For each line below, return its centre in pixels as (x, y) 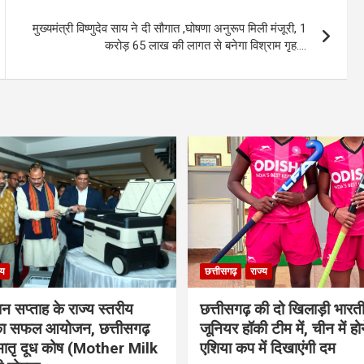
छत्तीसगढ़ (221, 271)
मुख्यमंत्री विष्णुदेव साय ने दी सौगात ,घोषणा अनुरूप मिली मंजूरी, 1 (170, 29)
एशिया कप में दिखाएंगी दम (268, 348)
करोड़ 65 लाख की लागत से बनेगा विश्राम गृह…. (206, 46)
